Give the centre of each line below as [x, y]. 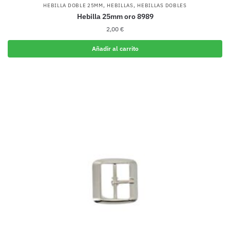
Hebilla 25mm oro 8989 [115, 16]
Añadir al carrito [115, 48]
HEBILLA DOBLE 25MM [73, 5]
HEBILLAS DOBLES [162, 5]
